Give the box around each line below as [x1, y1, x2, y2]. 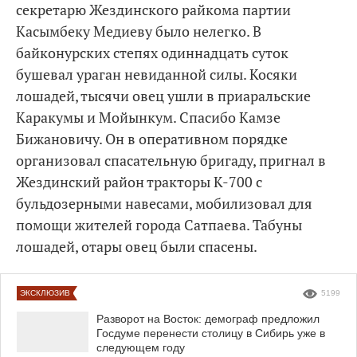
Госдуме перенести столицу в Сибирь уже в [96, 327, 325, 339]
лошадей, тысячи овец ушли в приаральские [16, 86, 311, 105]
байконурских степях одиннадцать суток [16, 43, 288, 62]
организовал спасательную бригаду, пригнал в [16, 151, 326, 170]
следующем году [96, 341, 185, 354]
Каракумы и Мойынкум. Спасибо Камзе [16, 108, 280, 127]
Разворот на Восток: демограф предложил [96, 312, 320, 325]
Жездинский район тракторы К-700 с [16, 172, 262, 191]
